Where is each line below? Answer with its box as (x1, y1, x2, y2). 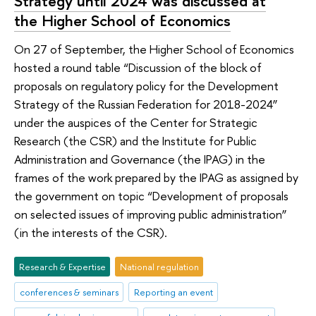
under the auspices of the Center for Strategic (14, 114, 257, 130)
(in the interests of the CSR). (14, 224, 167, 241)
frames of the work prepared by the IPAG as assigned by (14, 169, 298, 186)
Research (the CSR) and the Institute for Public (14, 132, 257, 149)
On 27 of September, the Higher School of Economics (14, 40, 294, 57)
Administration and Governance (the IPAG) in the (14, 150, 265, 167)
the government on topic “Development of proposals (14, 187, 288, 204)
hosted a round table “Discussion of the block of (14, 59, 262, 75)
